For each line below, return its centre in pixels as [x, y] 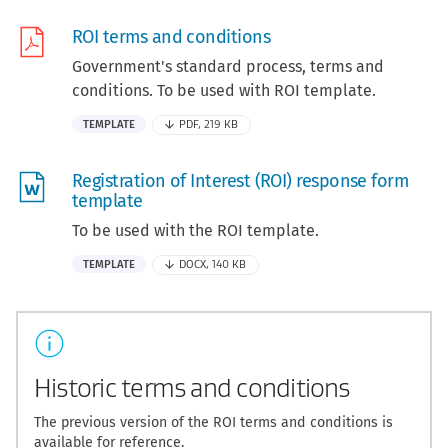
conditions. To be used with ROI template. [224, 90]
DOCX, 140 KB [213, 264]
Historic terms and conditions [192, 388]
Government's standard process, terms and [228, 66]
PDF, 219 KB [209, 124]
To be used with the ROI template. [195, 230]
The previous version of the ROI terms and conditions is [213, 422]
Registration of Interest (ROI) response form [240, 180]
